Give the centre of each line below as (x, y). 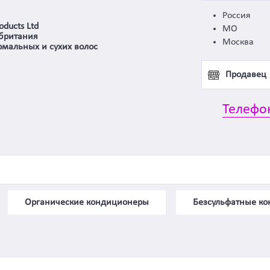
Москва (238, 42)
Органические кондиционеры (87, 202)
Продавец (246, 75)
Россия (237, 16)
